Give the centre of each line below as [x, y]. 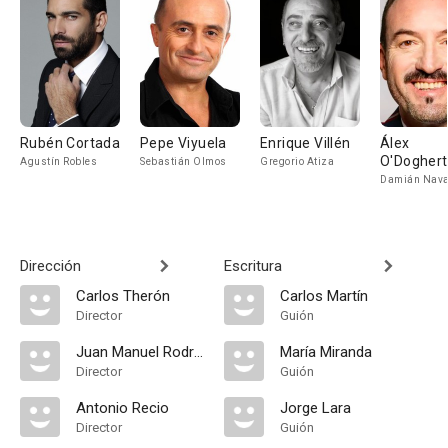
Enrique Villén [305, 143]
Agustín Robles [58, 161]
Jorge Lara [315, 408]
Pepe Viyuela [183, 143]
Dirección [50, 266]
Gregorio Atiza [297, 161]
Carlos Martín [324, 296]
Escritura [253, 266]
